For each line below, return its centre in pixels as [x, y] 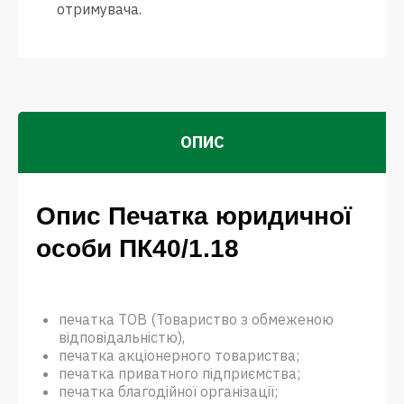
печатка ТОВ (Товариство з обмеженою [196, 319]
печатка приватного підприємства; [179, 373]
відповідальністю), [122, 337]
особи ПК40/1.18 [138, 248]
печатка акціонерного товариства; [179, 355]
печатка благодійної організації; [168, 391]
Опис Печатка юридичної [194, 216]
